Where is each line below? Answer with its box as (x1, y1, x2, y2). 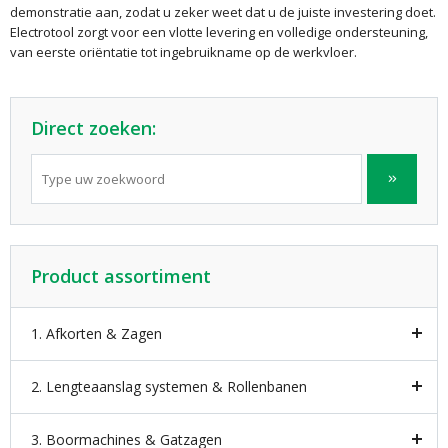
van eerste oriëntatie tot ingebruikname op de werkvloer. (10, 42, 357, 61)
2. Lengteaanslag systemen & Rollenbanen (31, 376, 307, 396)
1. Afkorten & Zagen (31, 323, 162, 343)
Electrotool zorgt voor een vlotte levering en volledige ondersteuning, (10, 22, 428, 41)
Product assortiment (31, 263, 211, 288)
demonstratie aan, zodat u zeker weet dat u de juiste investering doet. (10, 2, 436, 21)
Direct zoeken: (31, 115, 156, 140)
